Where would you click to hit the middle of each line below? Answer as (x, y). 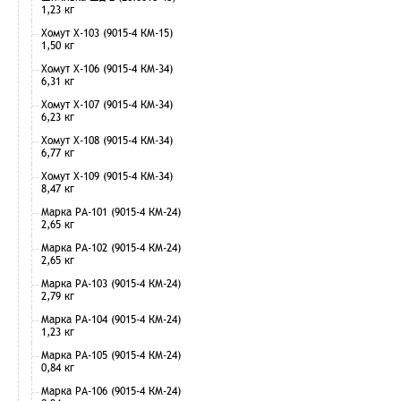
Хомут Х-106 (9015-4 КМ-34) (107, 68)
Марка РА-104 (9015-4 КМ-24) (111, 319)
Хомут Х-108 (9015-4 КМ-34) (107, 140)
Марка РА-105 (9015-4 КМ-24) (111, 355)
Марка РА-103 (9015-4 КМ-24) (111, 283)
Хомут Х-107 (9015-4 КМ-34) (107, 104)
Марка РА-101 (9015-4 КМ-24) (111, 212)
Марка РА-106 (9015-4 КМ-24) (111, 391)
